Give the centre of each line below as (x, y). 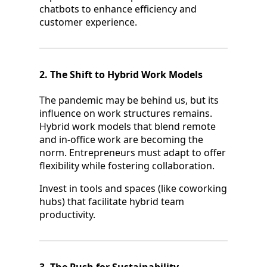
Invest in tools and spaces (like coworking (133, 189)
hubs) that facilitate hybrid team (112, 202)
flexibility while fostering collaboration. (127, 166)
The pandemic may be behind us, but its (129, 100)
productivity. (67, 215)
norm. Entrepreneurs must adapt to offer (133, 153)
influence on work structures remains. (126, 114)
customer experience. (88, 22)
